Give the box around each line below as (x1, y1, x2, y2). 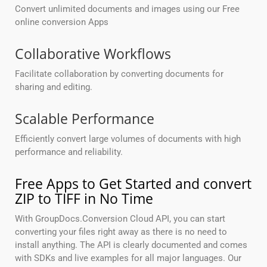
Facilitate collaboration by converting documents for (15, 69, 223, 80)
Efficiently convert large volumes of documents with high (15, 133, 241, 145)
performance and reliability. (15, 147, 123, 158)
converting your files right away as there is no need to (15, 226, 227, 238)
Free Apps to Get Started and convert (15, 174, 252, 194)
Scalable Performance (15, 109, 154, 129)
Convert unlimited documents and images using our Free (15, 4, 240, 15)
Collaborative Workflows (15, 44, 171, 64)
